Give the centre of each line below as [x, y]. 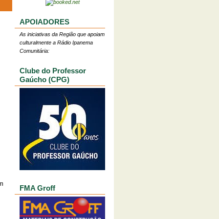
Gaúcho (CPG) [44, 79]
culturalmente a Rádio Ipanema [56, 43]
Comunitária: [34, 51]
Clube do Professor [53, 71]
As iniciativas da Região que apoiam [62, 34]
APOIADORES [44, 22]
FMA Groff [37, 188]
